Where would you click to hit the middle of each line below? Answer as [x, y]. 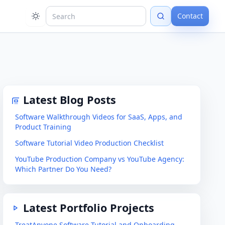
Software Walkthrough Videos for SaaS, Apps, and [99, 117]
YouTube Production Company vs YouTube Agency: [100, 159]
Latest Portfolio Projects [89, 208]
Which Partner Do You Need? [64, 169]
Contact [190, 16]
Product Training [43, 127]
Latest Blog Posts [70, 100]
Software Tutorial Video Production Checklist [90, 143]
